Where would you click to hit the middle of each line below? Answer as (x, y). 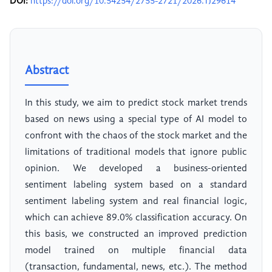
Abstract (47, 71)
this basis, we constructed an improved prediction (136, 235)
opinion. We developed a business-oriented (136, 169)
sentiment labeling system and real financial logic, (136, 202)
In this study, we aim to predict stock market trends (136, 104)
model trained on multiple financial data (136, 251)
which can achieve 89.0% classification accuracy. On (136, 218)
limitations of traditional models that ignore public (136, 153)
